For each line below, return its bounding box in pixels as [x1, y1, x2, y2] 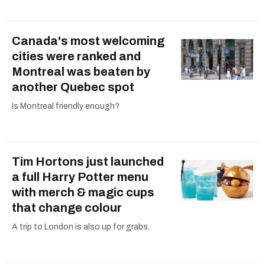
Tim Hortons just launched [12, 154, 164, 168]
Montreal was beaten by [12, 64, 150, 78]
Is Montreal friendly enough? [12, 101, 119, 111]
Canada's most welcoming [12, 34, 164, 47]
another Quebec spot [12, 80, 134, 93]
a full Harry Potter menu [12, 170, 148, 183]
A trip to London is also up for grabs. [12, 222, 150, 231]
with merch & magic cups [12, 185, 154, 199]
